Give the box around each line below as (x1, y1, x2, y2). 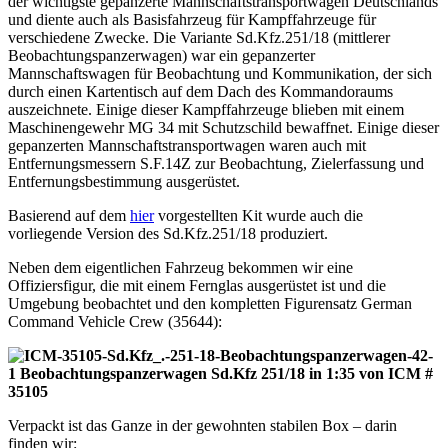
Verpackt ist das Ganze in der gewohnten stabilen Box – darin (8, 417, 397, 435)
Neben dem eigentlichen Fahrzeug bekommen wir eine (8, 259, 353, 277)
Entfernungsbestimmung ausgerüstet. (8, 173, 240, 191)
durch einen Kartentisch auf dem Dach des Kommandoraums (8, 83, 393, 101)
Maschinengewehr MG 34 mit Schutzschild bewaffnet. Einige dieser (8, 119, 439, 137)
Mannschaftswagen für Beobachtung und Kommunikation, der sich (8, 65, 432, 83)
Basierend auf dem (8, 207, 130, 225)
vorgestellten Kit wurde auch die (154, 207, 363, 225)
